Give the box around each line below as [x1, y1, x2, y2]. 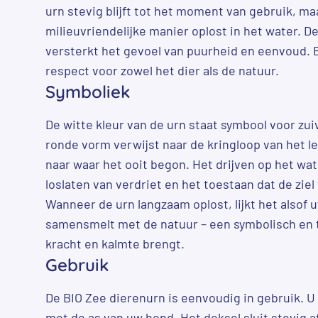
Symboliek [45, 80, 130, 102]
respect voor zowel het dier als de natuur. [45, 62, 279, 78]
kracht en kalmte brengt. [45, 235, 185, 251]
